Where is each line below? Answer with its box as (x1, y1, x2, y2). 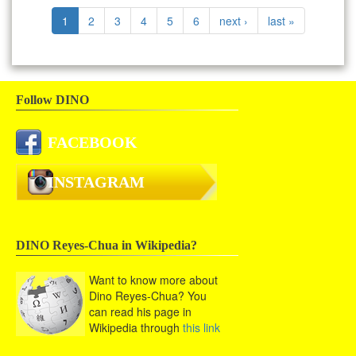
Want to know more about (89, 272, 218, 288)
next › (219, 13, 248, 29)
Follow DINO (16, 93, 89, 107)
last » (267, 13, 295, 29)
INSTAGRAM (48, 173, 145, 192)
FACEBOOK (48, 133, 137, 152)
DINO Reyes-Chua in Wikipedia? (16, 238, 197, 253)
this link (183, 319, 220, 336)
